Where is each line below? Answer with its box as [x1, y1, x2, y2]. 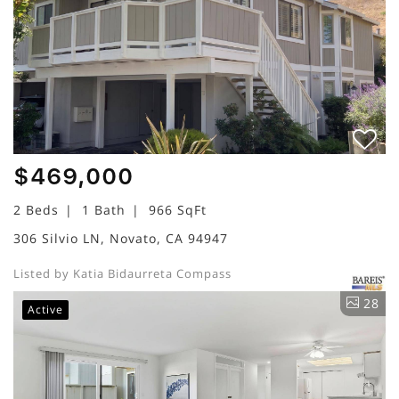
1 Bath [82, 200, 126, 218]
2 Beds [13, 200, 59, 218]
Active [28, 301, 63, 317]
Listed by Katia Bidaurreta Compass [13, 265, 232, 281]
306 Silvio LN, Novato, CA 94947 [13, 229, 228, 247]
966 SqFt [149, 200, 207, 218]
